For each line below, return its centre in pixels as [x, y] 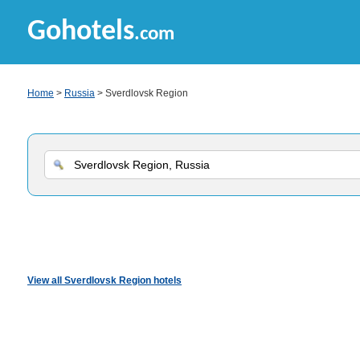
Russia [80, 93]
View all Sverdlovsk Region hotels [104, 280]
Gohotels [81, 32]
